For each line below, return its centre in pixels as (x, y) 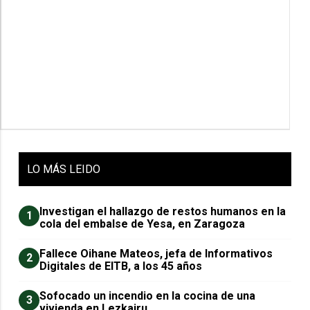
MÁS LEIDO (72, 169)
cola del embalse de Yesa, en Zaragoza (143, 224)
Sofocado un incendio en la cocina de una (148, 295)
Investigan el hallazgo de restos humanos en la (163, 211)
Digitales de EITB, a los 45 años (121, 266)
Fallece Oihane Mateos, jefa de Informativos (156, 253)
